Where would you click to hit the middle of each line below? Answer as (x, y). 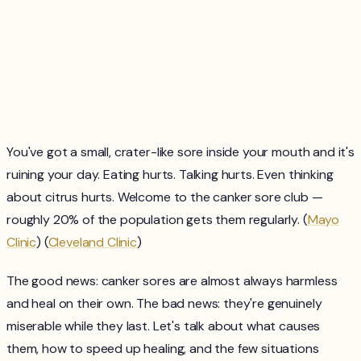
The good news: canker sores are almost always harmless (172, 281)
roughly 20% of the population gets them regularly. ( (157, 220)
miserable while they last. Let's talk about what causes (164, 326)
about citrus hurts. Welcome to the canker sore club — (165, 197)
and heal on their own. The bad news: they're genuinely (164, 303)
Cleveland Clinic (93, 242)
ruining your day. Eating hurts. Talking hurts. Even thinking (170, 174)
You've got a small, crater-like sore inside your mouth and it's (180, 152)
